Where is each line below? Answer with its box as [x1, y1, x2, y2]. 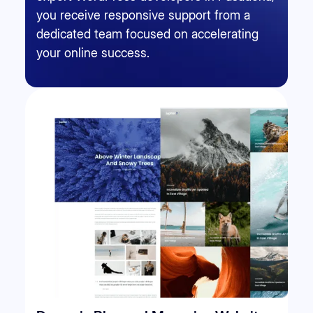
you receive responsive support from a [36, 7, 250, 22]
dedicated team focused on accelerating [36, 26, 259, 41]
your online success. [36, 45, 150, 60]
